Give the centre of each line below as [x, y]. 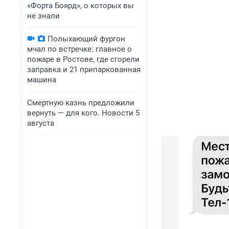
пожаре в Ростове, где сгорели [83, 59]
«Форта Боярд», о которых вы [81, 6]
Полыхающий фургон [86, 39]
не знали [43, 16]
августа [41, 123]
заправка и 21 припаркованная [84, 70]
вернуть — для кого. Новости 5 [83, 113]
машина [42, 80]
